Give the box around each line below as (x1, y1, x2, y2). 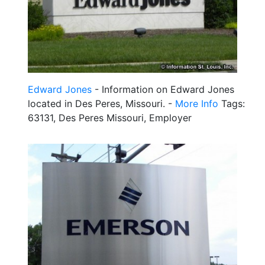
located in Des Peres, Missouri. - (28, 97, 175, 109)
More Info (175, 97, 218, 109)
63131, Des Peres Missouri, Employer (28, 111, 192, 124)
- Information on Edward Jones (92, 83, 234, 95)
